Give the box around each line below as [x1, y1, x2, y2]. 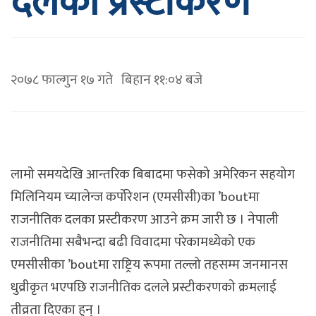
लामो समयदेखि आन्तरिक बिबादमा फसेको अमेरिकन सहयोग [11, 163, 295, 186]
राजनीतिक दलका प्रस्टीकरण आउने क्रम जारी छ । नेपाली [11, 208, 279, 231]
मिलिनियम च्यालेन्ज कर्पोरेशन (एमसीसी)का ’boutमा [11, 186, 260, 209]
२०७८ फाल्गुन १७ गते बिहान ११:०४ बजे [11, 68, 202, 92]
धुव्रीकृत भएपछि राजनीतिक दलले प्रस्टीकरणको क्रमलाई [11, 276, 276, 299]
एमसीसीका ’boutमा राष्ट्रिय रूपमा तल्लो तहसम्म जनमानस [11, 253, 288, 276]
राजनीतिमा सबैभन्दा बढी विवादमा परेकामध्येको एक [11, 231, 255, 254]
